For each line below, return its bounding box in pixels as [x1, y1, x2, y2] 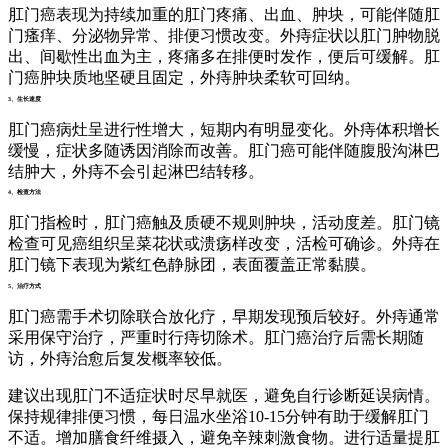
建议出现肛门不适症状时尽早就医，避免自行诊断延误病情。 [8, 386, 440, 404]
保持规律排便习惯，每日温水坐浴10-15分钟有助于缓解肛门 [8, 407, 429, 425]
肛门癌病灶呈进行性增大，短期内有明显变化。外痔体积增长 [8, 120, 440, 138]
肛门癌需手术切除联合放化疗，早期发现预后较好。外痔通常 [8, 307, 440, 325]
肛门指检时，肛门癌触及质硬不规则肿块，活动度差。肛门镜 [8, 214, 440, 232]
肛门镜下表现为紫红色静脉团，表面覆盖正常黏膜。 [8, 256, 376, 274]
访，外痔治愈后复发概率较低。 [8, 349, 232, 367]
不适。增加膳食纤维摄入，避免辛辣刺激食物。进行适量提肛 [8, 428, 440, 446]
